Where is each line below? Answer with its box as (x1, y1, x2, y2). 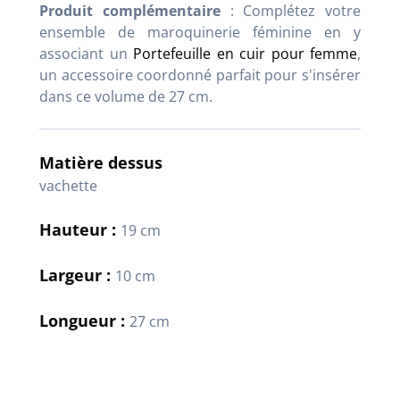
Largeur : (39, 263, 115, 286)
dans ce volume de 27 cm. (39, 86, 212, 106)
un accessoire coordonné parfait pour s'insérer (39, 64, 361, 85)
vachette (39, 175, 97, 196)
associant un (39, 43, 133, 63)
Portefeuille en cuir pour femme (133, 43, 357, 63)
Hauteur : (39, 218, 121, 240)
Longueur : (39, 309, 129, 331)
